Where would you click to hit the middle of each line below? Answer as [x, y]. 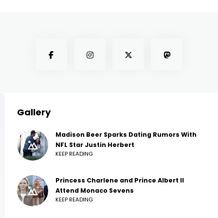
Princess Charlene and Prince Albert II [120, 181]
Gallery [34, 112]
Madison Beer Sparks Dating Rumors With [126, 135]
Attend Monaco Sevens [95, 191]
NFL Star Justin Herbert [95, 145]
